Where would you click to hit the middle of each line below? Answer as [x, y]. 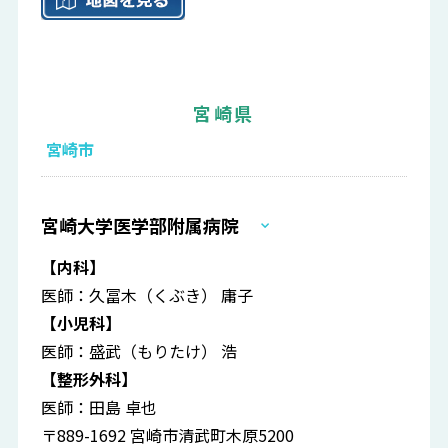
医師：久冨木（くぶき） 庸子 [147, 295]
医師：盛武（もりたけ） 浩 [139, 351]
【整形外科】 [89, 379]
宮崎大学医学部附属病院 [140, 225]
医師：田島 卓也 [99, 407]
